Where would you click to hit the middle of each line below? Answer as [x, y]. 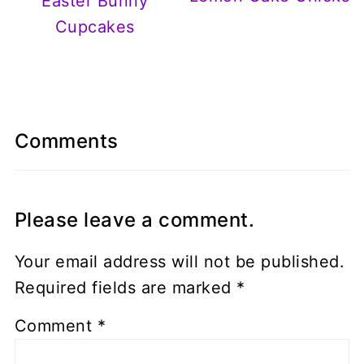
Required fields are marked [126, 287]
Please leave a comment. [134, 219]
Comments [66, 141]
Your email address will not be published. [180, 261]
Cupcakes [95, 26]
